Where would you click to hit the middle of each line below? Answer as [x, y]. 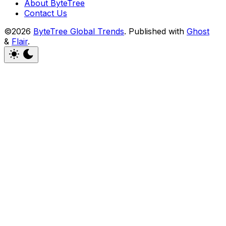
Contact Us [46, 13]
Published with [158, 31]
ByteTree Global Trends [79, 31]
